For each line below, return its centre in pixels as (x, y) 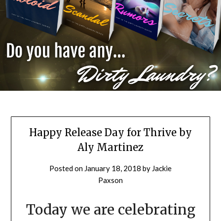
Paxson (110, 180)
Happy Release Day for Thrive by (110, 132)
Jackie (162, 168)
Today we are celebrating (110, 209)
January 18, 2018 (113, 168)
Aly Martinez (110, 147)
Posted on (67, 168)
